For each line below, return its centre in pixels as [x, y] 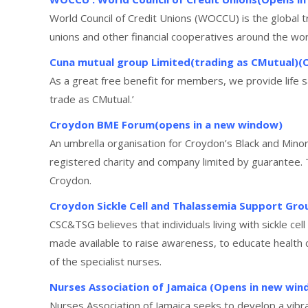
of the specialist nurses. [106, 261]
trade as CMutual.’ [92, 99]
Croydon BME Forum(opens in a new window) [166, 124]
